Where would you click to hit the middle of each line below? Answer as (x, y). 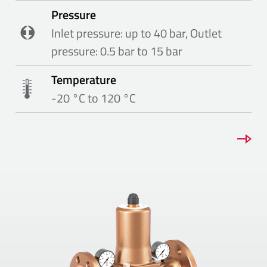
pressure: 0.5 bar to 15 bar (117, 51)
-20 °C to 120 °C (94, 98)
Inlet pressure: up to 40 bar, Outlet (137, 33)
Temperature (84, 80)
